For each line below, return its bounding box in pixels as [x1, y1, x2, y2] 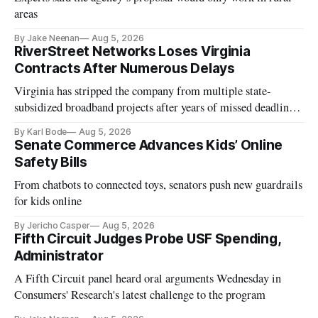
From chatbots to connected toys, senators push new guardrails [14, 176, 303, 192]
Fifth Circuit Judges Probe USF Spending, [14, 230, 281, 247]
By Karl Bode [14, 126, 67, 137]
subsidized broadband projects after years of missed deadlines [14, 99, 299, 115]
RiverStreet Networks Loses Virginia [14, 43, 251, 60]
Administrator [14, 247, 104, 264]
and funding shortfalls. [14, 115, 120, 131]
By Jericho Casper [14, 219, 91, 231]
